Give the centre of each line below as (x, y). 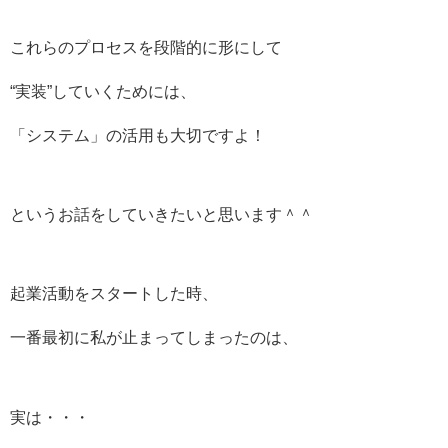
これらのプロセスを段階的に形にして (146, 47)
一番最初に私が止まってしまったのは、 (154, 338)
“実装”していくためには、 (103, 91)
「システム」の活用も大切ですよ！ (138, 135)
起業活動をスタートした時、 (114, 294)
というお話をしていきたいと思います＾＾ (162, 215)
